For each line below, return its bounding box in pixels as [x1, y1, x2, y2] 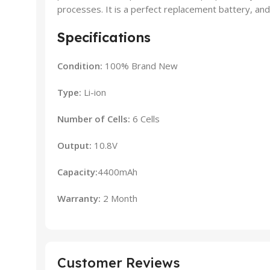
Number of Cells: [57, 112, 133, 125]
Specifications [57, 28, 151, 46]
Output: [57, 139, 94, 151]
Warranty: [57, 192, 103, 204]
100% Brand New [105, 59, 178, 72]
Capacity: [57, 165, 98, 178]
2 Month [103, 192, 137, 204]
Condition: [57, 59, 105, 72]
